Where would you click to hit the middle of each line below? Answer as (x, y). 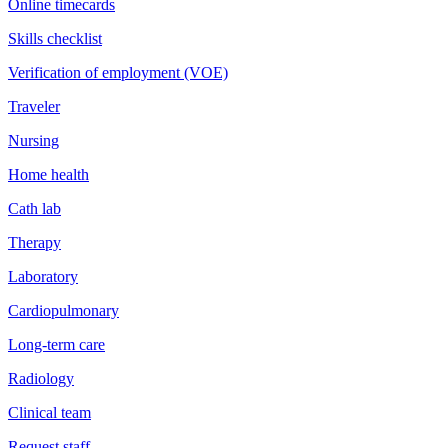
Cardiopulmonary (63, 310)
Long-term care (56, 344)
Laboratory (43, 276)
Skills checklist (55, 38)
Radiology (41, 378)
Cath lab (34, 208)
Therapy (34, 242)
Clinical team (49, 412)
